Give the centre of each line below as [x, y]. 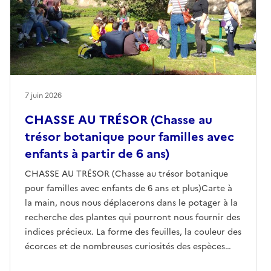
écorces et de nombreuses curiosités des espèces [125, 246]
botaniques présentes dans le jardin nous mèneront [131, 261]
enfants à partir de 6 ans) [97, 153]
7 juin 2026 [43, 95]
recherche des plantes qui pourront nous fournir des [132, 217]
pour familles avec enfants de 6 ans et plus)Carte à [129, 188]
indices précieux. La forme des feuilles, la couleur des [133, 232]
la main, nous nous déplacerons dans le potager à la [131, 203]
